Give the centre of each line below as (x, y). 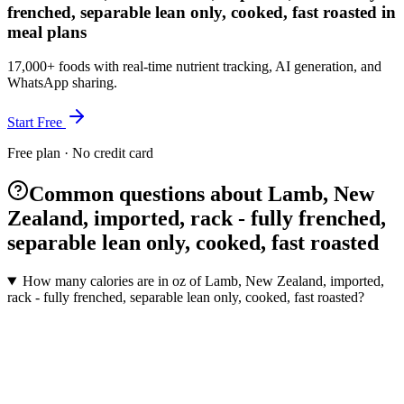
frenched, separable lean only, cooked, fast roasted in (202, 12)
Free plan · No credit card (80, 153)
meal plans (47, 32)
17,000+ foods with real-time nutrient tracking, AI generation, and (194, 67)
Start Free (37, 123)
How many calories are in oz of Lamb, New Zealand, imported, (203, 281)
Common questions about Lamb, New (202, 194)
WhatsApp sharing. (62, 83)
